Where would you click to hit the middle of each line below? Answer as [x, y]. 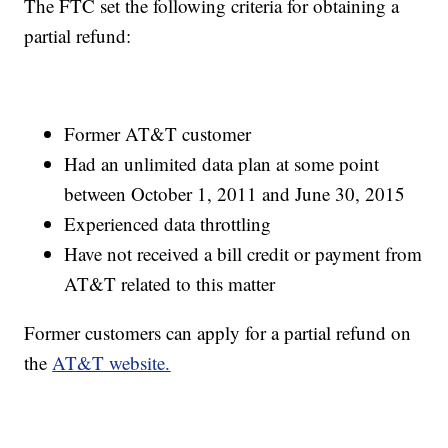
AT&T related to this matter [170, 284]
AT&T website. [111, 363]
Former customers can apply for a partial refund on [218, 333]
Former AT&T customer [158, 134]
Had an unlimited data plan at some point [222, 164]
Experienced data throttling [168, 224]
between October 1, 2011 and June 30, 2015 [235, 194]
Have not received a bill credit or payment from [243, 254]
